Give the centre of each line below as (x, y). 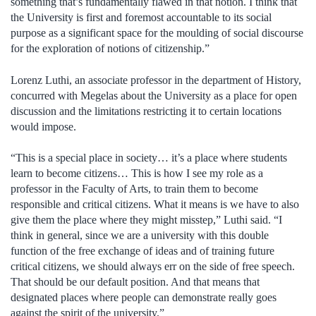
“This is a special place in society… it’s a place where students (149, 158)
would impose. (43, 126)
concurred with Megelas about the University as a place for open (154, 95)
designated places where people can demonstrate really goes (144, 298)
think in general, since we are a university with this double (140, 236)
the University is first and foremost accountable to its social (141, 18)
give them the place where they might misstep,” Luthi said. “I (146, 220)
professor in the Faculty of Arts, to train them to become (134, 189)
